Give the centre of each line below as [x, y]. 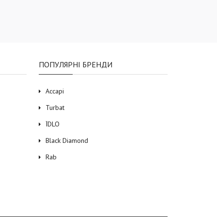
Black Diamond [67, 140]
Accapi [54, 91]
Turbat [55, 107]
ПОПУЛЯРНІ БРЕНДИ [75, 64]
